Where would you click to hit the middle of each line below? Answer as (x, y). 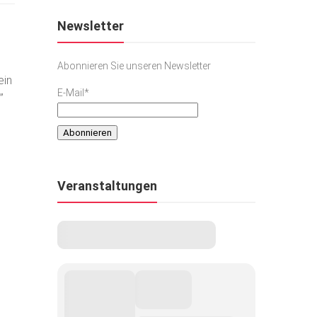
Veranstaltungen (107, 186)
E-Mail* (73, 92)
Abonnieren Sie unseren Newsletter (134, 65)
